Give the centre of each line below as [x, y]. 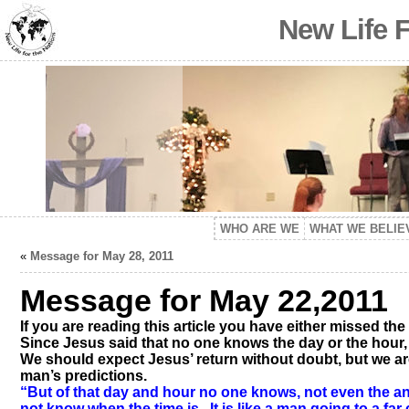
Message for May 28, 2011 [101, 256]
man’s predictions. [83, 376]
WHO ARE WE [260, 229]
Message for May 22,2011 [204, 300]
